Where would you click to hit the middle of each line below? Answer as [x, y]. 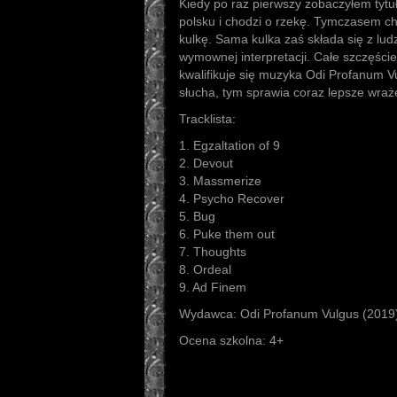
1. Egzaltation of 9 [230, 145]
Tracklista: [207, 119]
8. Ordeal [205, 269]
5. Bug [197, 216]
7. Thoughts [213, 252]
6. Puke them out [227, 234]
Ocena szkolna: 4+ [231, 340]
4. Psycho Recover [232, 198]
